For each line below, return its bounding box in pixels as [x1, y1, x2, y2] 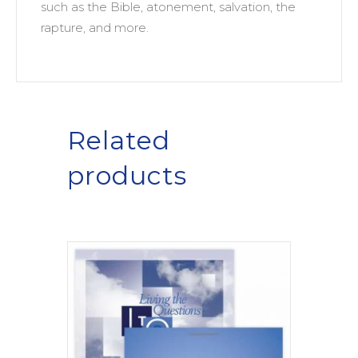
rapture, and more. [41, 19, 149, 35]
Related [67, 124, 170, 156]
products [67, 159, 187, 191]
